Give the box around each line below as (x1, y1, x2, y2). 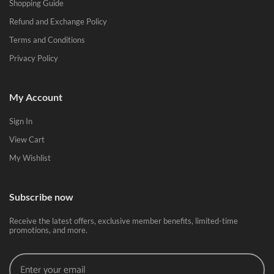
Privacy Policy (9, 53, 58, 63)
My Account (9, 91, 62, 103)
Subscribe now (9, 190, 73, 202)
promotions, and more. (9, 224, 87, 235)
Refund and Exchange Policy (9, 16, 107, 26)
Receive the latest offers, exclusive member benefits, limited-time (9, 215, 238, 226)
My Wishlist (9, 152, 51, 163)
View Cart (9, 134, 45, 144)
